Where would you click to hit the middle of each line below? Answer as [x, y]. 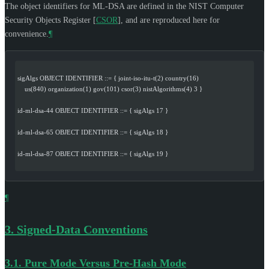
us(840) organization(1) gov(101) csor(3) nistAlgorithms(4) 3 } [110, 89]
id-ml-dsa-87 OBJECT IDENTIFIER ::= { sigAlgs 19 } [93, 153]
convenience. [27, 34]
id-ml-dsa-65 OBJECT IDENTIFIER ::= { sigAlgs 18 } [93, 132]
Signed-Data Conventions [82, 229]
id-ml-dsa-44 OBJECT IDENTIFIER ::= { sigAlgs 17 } [93, 110]
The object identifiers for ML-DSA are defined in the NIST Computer [124, 6]
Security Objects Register [49, 20]
